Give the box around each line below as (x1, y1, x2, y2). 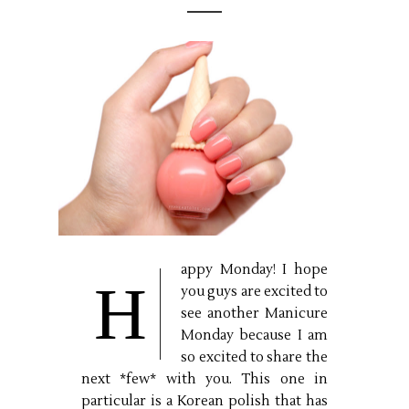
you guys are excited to (181, 283, 328, 301)
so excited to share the (181, 349, 328, 367)
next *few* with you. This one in (81, 371, 328, 389)
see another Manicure (181, 305, 328, 323)
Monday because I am (181, 327, 328, 345)
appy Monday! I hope (181, 261, 328, 279)
